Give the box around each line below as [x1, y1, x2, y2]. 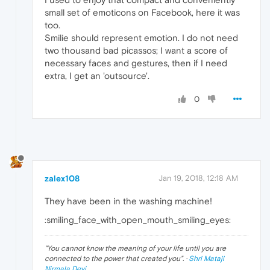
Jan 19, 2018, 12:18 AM [159, 174, 238, 183]
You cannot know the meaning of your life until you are [47, 244, 226, 253]
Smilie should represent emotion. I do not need [45, 33, 238, 43]
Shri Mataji [189, 254, 224, 263]
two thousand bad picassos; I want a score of [45, 45, 228, 56]
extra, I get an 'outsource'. [45, 71, 149, 81]
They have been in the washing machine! [45, 196, 212, 207]
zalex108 [45, 174, 80, 184]
